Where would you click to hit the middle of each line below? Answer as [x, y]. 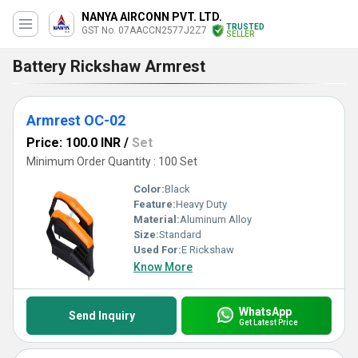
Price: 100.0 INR [74, 143]
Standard [180, 235]
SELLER [240, 34]
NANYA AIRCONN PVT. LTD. [152, 17]
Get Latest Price [268, 322]
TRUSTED [245, 27]
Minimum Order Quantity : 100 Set [112, 161]
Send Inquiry [101, 316]
